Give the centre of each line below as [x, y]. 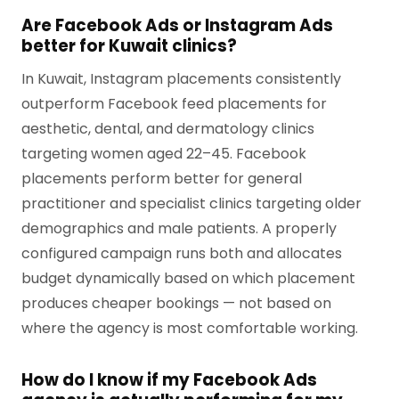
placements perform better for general [162, 179]
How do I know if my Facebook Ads [169, 380]
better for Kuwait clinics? [129, 46]
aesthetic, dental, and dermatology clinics [168, 129]
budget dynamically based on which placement [188, 279]
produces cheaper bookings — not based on [176, 304]
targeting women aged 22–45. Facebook [164, 154]
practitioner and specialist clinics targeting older [191, 204]
